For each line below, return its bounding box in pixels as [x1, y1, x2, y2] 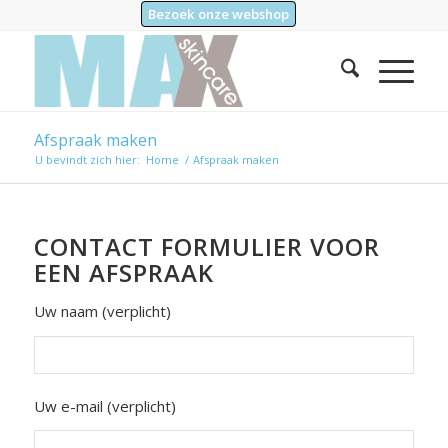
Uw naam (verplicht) [33, 300, 171, 321]
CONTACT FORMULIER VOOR [33, 230, 380, 263]
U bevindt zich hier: [34, 152, 140, 167]
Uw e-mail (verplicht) [33, 395, 176, 416]
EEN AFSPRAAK [33, 256, 214, 289]
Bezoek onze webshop [148, 5, 290, 23]
